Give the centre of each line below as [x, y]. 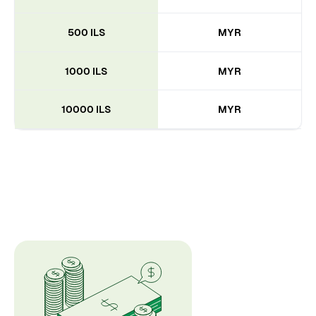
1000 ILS [86, 71]
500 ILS [86, 33]
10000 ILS [86, 110]
